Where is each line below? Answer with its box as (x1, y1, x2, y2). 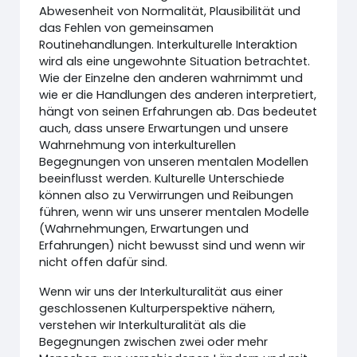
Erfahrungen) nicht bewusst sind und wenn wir (39, 237, 306, 253)
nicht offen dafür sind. (39, 254, 168, 270)
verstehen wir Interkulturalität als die (39, 317, 247, 333)
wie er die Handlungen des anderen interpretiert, (39, 87, 317, 103)
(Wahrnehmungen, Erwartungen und (39, 221, 249, 237)
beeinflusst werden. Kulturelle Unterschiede (39, 171, 285, 186)
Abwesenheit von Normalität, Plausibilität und (39, 3, 301, 19)
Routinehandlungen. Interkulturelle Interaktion (39, 37, 298, 53)
